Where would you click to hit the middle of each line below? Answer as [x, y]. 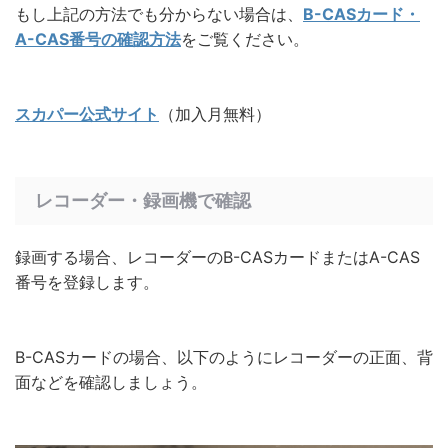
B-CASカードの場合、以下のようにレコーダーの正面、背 [224, 357]
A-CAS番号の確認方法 [98, 39]
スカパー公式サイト [87, 114]
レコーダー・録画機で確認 [143, 201]
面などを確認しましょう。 [111, 382]
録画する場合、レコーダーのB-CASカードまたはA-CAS [217, 257]
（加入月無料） [215, 114]
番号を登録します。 [87, 282]
